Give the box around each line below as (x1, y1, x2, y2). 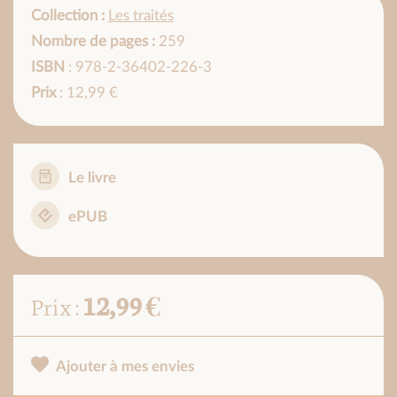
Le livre (68, 170, 116, 186)
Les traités (108, 8, 174, 24)
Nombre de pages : (31, 34, 155, 50)
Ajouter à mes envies (56, 359, 194, 375)
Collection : (31, 8, 105, 24)
